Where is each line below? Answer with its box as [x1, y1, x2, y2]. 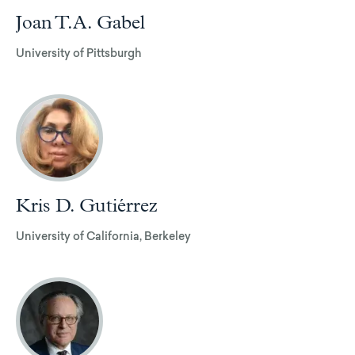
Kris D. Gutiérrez [16, 196, 158, 216]
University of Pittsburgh [16, 48, 142, 60]
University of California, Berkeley [16, 231, 191, 243]
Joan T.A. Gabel [16, 13, 145, 32]
